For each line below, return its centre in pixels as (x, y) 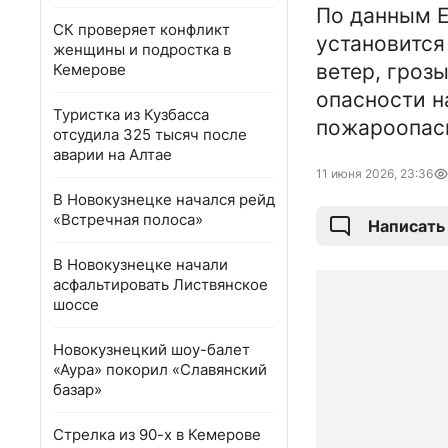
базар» (77, 389)
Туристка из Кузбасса (131, 114)
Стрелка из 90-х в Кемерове (157, 434)
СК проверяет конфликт (141, 29)
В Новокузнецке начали (140, 264)
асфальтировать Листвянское (160, 284)
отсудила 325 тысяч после (150, 134)
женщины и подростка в (142, 49)
